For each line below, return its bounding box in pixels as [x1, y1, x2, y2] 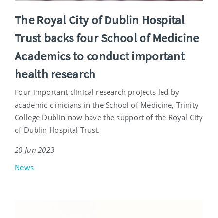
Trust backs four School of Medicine [15, 30, 199, 46]
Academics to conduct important [15, 48, 184, 64]
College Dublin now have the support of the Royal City [15, 112, 203, 122]
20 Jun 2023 [15, 145, 54, 155]
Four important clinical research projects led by [15, 87, 180, 97]
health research [15, 66, 96, 82]
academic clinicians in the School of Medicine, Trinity [15, 99, 199, 109]
